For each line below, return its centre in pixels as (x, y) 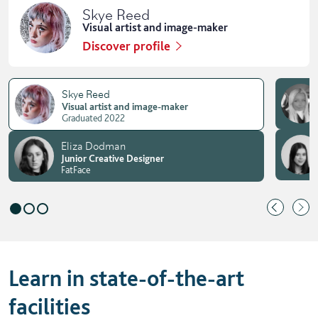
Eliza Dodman (93, 144)
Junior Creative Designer (112, 158)
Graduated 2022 (93, 117)
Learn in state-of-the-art (126, 279)
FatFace (75, 169)
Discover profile (126, 46)
